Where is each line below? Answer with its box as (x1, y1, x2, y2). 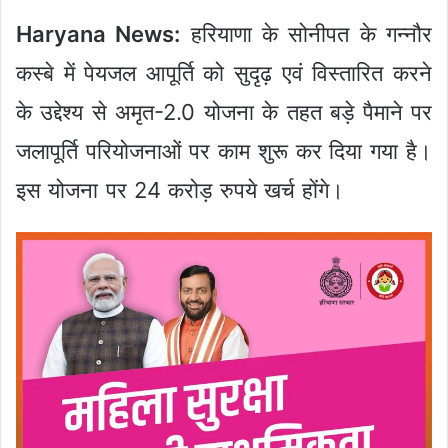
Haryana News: (16, 20, 181, 47)
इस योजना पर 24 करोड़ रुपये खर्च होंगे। (16, 176, 345, 203)
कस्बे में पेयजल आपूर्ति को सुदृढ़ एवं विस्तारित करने (16, 59, 432, 86)
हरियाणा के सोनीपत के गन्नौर (180, 20, 432, 47)
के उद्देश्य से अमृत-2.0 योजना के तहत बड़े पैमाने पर (16, 98, 432, 125)
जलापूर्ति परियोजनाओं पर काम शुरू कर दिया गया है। (16, 137, 432, 164)
